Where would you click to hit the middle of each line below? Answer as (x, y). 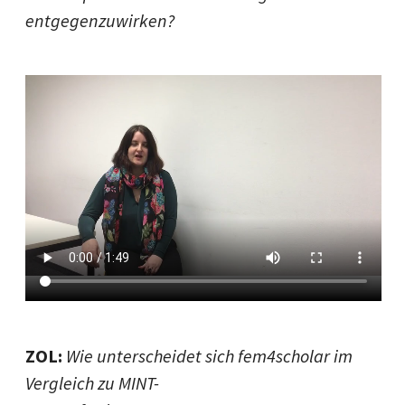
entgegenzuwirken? (100, 20)
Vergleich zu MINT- (92, 383)
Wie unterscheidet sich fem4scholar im (209, 356)
